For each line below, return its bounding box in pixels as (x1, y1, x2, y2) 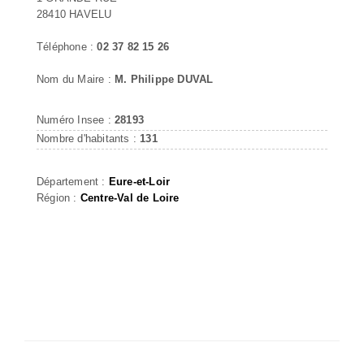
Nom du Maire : (37, 72, 115, 85)
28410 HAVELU (37, 7, 112, 20)
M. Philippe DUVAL (115, 72, 214, 85)
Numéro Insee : (37, 113, 115, 126)
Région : (37, 191, 80, 204)
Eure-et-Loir (108, 175, 171, 188)
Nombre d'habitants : (37, 132, 141, 145)
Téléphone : (37, 40, 97, 53)
